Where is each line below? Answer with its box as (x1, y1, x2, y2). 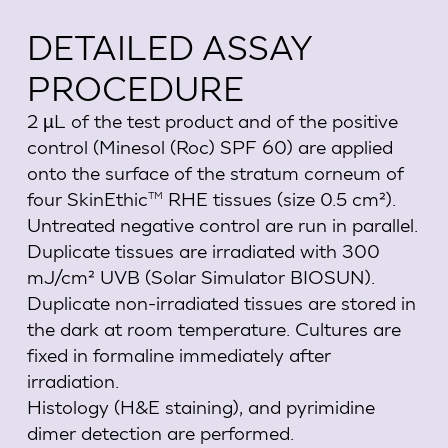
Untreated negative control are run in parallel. (26, 213, 418, 237)
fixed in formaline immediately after (26, 343, 331, 367)
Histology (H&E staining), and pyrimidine (26, 395, 375, 419)
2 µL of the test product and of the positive (26, 109, 398, 133)
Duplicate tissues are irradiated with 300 (26, 239, 380, 263)
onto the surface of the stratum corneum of (26, 161, 404, 185)
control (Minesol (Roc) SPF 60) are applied (26, 135, 393, 159)
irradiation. (26, 369, 119, 393)
